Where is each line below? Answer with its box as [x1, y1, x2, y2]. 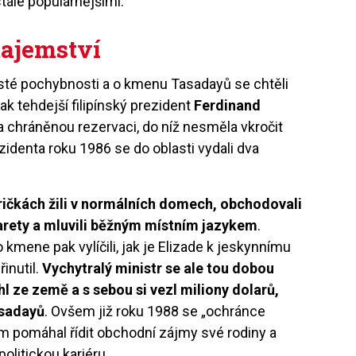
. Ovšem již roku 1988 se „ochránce [44, 302, 266, 319]
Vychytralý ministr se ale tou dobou [42, 259, 275, 277]
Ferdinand [194, 96, 261, 114]
